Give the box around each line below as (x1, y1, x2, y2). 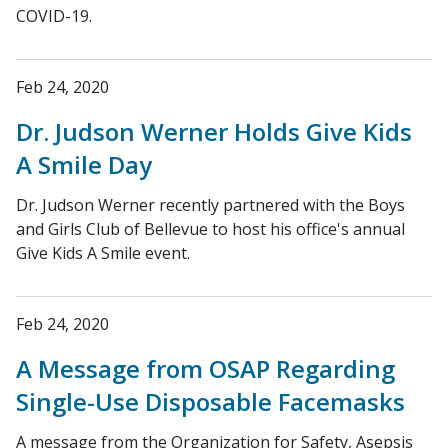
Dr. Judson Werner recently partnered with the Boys (16, 194, 405, 216)
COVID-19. (16, 5, 92, 27)
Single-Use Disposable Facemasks (16, 385, 405, 418)
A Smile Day (16, 148, 152, 181)
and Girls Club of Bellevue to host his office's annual (16, 218, 405, 240)
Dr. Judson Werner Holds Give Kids (16, 115, 412, 148)
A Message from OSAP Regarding (16, 352, 395, 385)
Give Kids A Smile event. (16, 242, 190, 264)
